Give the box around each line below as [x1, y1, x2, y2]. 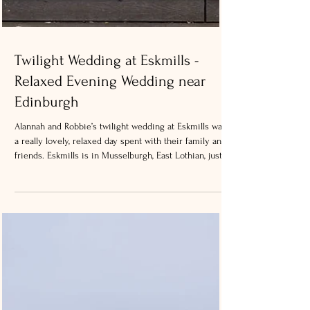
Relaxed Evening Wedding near [15, 266, 206, 283]
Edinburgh [15, 287, 79, 304]
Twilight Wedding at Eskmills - [15, 246, 199, 262]
